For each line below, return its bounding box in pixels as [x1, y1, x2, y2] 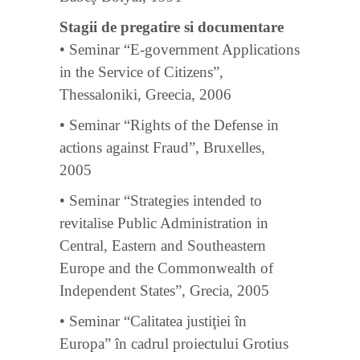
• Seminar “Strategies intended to [59, 192, 262, 209]
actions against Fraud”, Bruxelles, [59, 139, 265, 156]
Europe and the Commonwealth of [59, 260, 273, 276]
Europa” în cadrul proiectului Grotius [59, 335, 288, 352]
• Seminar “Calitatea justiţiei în [59, 313, 247, 329]
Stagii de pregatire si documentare [59, 18, 284, 35]
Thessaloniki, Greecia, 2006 [59, 86, 231, 103]
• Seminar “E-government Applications [59, 41, 300, 58]
